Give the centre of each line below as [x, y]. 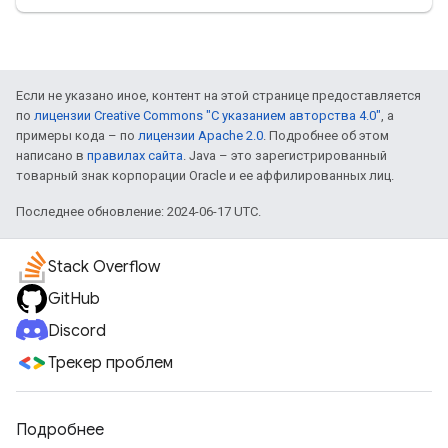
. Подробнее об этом [326, 136]
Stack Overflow [104, 267]
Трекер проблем [110, 363]
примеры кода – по [77, 136]
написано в [51, 156]
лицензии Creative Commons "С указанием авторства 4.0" [207, 116]
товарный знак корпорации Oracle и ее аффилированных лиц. [205, 176]
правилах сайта [135, 156]
